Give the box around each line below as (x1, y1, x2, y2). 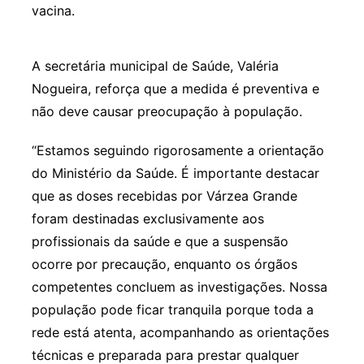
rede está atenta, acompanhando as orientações (31, 324, 329, 341)
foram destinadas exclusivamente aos (31, 210, 264, 227)
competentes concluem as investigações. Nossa (31, 279, 327, 296)
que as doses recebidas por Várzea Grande (31, 188, 297, 205)
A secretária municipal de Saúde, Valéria (31, 58, 279, 75)
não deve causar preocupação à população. (31, 103, 302, 120)
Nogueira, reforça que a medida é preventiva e (31, 80, 319, 97)
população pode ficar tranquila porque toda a (31, 301, 314, 318)
